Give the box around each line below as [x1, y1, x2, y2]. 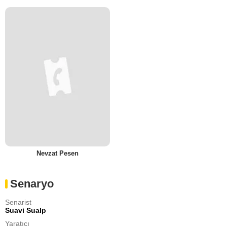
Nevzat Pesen [36, 149, 79, 158]
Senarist [5, 198, 31, 207]
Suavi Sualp [5, 206, 46, 215]
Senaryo [10, 177, 54, 191]
